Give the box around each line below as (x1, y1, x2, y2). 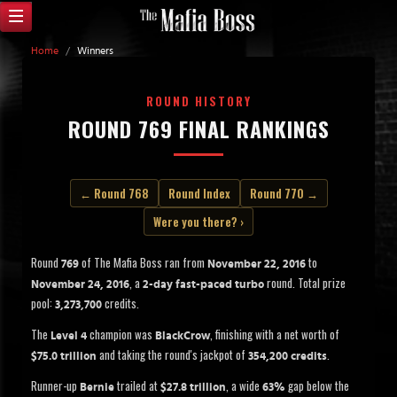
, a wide (226, 377, 262, 395)
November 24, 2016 (31, 279, 129, 292)
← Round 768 (79, 184, 149, 203)
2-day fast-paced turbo (143, 279, 264, 292)
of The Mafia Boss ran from (79, 253, 207, 272)
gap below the (285, 377, 349, 395)
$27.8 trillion (160, 382, 226, 394)
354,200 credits (248, 351, 327, 363)
